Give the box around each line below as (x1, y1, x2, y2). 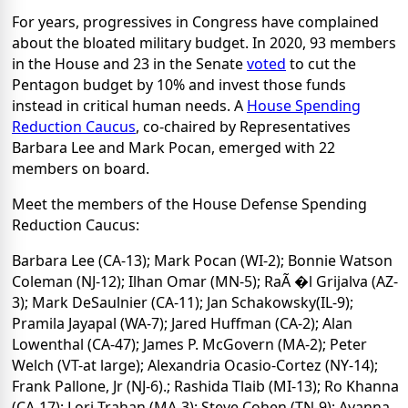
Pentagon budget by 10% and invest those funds (12, 75, 346, 96)
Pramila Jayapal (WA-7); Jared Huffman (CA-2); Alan (12, 313, 352, 334)
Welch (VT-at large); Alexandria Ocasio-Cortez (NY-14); (12, 355, 378, 376)
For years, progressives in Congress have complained (12, 12, 379, 33)
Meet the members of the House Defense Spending (12, 194, 367, 215)
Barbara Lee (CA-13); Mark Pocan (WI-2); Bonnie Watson (12, 250, 393, 271)
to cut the (286, 54, 356, 75)
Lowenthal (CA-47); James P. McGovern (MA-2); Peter (12, 334, 367, 355)
